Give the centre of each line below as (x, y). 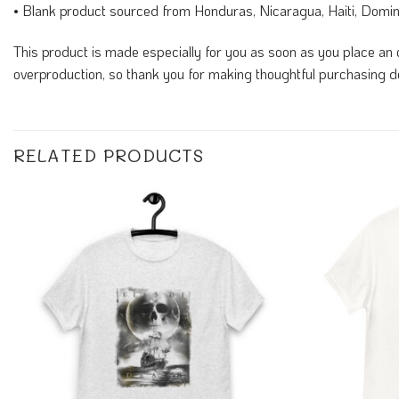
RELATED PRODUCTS (109, 155)
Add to (261, 237)
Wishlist (261, 249)
